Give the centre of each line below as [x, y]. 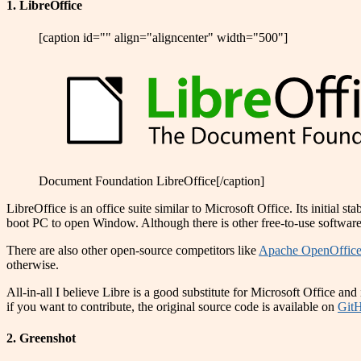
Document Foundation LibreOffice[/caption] [151, 180]
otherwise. [33, 264]
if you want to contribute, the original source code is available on [172, 306]
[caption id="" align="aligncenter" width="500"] [163, 37]
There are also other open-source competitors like [133, 250]
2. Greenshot [41, 338]
